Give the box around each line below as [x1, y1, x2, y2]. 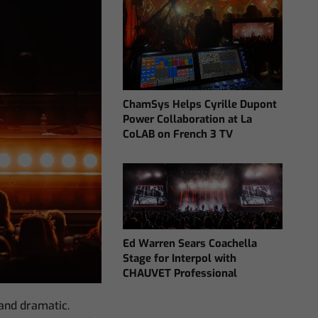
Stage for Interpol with [123, 251, 237, 266]
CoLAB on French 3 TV [123, 127, 234, 142]
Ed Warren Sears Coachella [123, 236, 258, 251]
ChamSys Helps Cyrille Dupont [123, 97, 278, 112]
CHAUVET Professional [123, 266, 238, 281]
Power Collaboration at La [123, 112, 253, 127]
